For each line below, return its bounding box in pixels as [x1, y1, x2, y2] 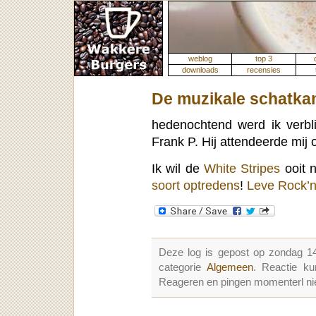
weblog [188, 54, 212, 63]
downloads [181, 66, 219, 74]
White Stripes [204, 160, 281, 176]
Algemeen [206, 261, 253, 273]
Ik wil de [152, 160, 204, 176]
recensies [247, 66, 281, 74]
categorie [159, 261, 207, 273]
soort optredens [152, 177, 240, 193]
